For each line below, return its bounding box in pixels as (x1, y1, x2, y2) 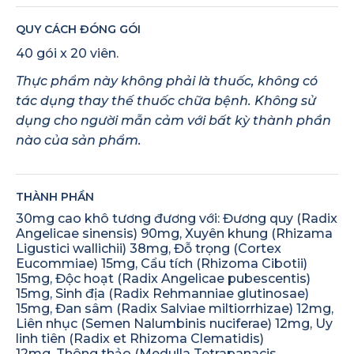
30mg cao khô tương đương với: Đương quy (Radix (16, 210, 337, 226)
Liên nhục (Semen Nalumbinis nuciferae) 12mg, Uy (16, 315, 333, 331)
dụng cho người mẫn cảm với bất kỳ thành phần (16, 112, 331, 128)
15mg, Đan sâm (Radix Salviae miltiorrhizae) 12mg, (16, 300, 333, 316)
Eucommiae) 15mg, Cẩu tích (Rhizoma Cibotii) (16, 255, 307, 271)
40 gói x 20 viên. (16, 45, 119, 61)
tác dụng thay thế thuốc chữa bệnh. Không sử (16, 92, 316, 108)
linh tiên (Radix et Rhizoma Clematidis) (16, 330, 264, 346)
